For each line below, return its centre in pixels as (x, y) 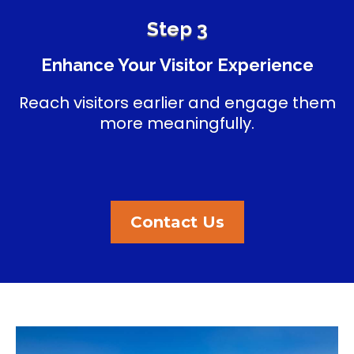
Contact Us (177, 222)
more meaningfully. (177, 124)
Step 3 (177, 29)
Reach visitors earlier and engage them (177, 103)
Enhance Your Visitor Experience (177, 65)
